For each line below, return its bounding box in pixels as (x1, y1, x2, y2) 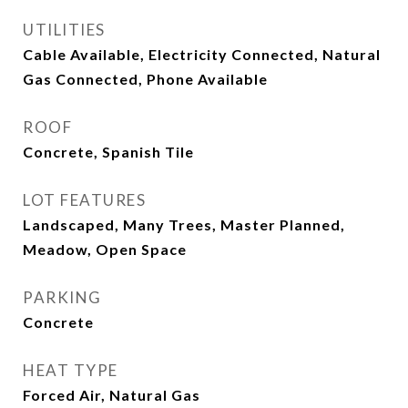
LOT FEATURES (23, 190, 146, 209)
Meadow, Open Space (23, 240, 187, 258)
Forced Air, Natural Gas (23, 386, 200, 403)
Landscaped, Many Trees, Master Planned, (23, 216, 345, 233)
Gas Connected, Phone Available (23, 70, 268, 87)
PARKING (23, 288, 102, 307)
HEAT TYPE (23, 361, 118, 380)
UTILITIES (23, 20, 106, 39)
